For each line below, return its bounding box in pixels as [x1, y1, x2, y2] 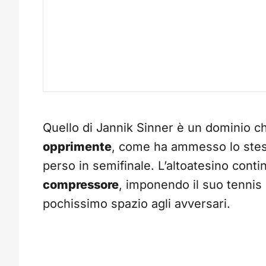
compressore [43, 178, 119, 192]
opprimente [43, 140, 112, 154]
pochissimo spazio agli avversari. [43, 197, 230, 211]
